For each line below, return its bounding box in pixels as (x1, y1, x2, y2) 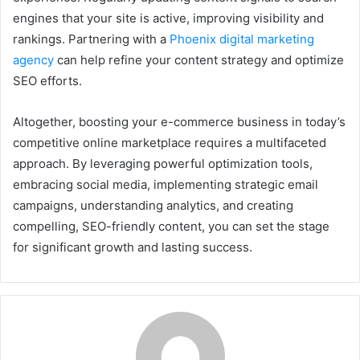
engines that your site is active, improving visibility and (13, 10, 324, 27)
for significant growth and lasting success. (13, 239, 252, 256)
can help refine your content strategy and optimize (54, 52, 344, 68)
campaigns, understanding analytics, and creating (13, 198, 293, 214)
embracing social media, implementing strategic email (13, 177, 318, 193)
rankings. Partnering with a (13, 31, 170, 47)
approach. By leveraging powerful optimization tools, (13, 156, 313, 172)
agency (13, 52, 54, 68)
